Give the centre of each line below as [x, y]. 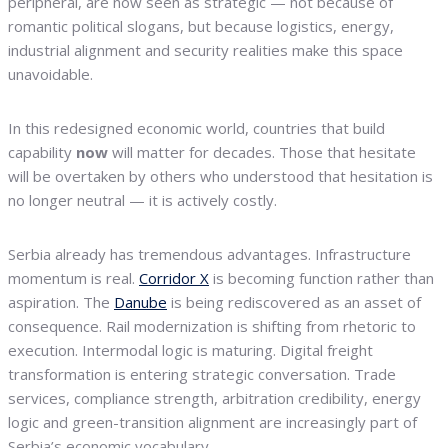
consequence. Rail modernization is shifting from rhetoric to [212, 326]
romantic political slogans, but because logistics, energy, [201, 26]
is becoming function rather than [321, 278]
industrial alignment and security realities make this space [205, 50]
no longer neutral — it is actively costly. [142, 200]
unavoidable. [50, 74]
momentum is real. [73, 278]
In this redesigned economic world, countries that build [196, 128]
